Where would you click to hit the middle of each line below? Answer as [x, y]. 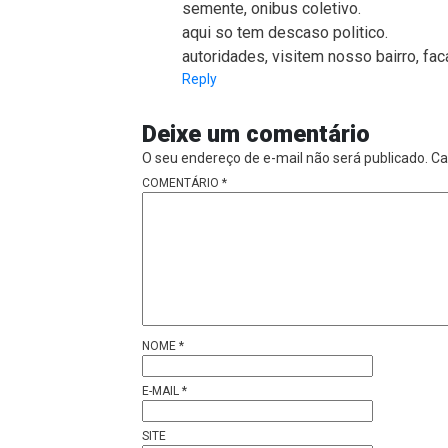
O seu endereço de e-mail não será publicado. [285, 158]
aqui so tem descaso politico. [285, 32]
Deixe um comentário [256, 134]
